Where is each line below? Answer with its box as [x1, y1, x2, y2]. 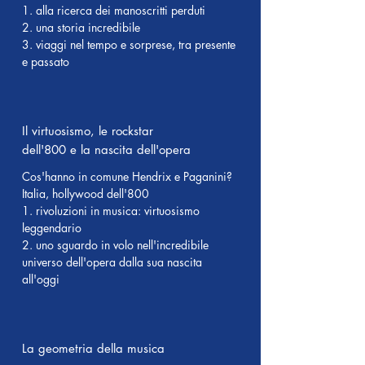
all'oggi [22, 271, 59, 287]
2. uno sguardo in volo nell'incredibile [22, 237, 209, 253]
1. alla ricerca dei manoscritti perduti [22, 2, 205, 18]
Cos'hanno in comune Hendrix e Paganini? [22, 169, 232, 184]
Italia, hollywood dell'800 [22, 186, 149, 201]
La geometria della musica [22, 341, 165, 356]
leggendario [22, 220, 81, 235]
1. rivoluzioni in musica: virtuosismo [22, 203, 200, 218]
